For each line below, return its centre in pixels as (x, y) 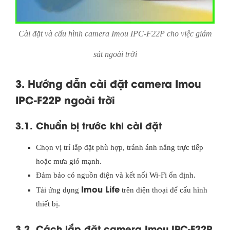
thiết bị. (48, 204)
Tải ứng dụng (59, 190)
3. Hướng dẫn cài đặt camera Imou (108, 83)
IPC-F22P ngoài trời (65, 100)
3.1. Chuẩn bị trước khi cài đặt (89, 125)
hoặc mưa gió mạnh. (69, 161)
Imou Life (100, 189)
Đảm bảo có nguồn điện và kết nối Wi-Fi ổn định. (116, 175)
